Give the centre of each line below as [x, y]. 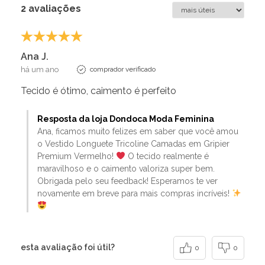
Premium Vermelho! [77, 156]
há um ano [40, 69]
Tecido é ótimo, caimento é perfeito [98, 91]
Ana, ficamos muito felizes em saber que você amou [138, 131]
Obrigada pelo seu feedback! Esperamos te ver [127, 181]
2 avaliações [51, 8]
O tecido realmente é [167, 156]
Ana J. [35, 56]
